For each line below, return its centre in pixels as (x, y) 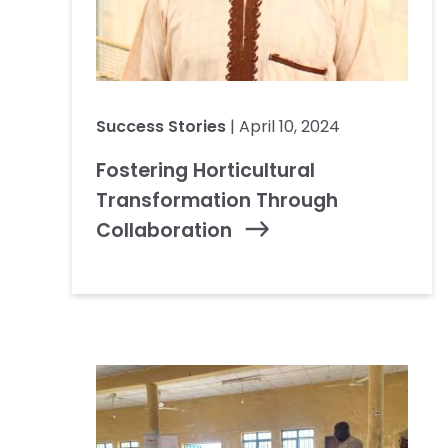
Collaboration (164, 230)
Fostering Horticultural (205, 170)
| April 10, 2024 (283, 126)
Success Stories (161, 126)
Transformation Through (217, 200)
